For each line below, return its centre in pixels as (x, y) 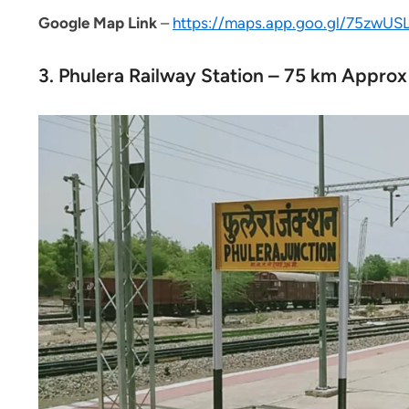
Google (64, 23)
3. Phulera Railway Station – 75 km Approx (223, 76)
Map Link (125, 23)
